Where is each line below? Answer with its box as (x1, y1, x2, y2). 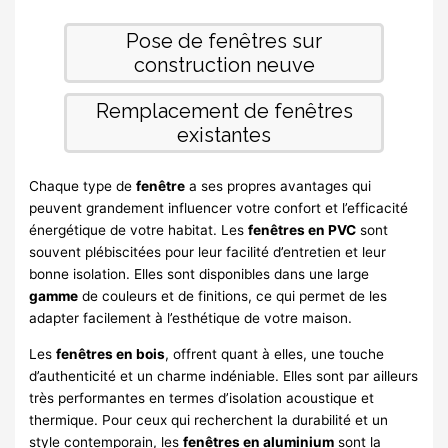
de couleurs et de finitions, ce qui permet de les (78, 288, 388, 305)
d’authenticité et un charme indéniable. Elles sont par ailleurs (29, 367, 419, 384)
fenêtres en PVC (248, 222, 357, 239)
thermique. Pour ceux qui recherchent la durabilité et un (29, 411, 389, 428)
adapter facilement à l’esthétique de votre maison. (29, 310, 353, 327)
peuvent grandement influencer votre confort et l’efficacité (29, 200, 409, 217)
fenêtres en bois (56, 345, 166, 362)
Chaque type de (29, 178, 137, 195)
